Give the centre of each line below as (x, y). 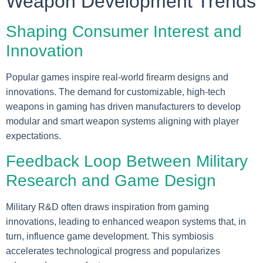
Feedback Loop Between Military (127, 161)
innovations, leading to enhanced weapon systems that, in (126, 222)
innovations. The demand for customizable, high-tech (116, 92)
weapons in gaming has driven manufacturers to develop (123, 107)
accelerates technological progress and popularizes (113, 251)
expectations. (33, 136)
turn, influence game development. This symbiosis (110, 237)
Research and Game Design (111, 181)
